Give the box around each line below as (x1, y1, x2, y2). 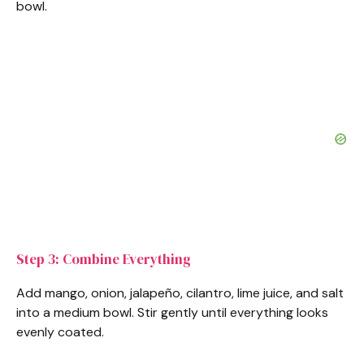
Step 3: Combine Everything (16, 249, 191, 270)
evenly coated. (16, 323, 104, 341)
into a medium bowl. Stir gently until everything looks (16, 304, 328, 322)
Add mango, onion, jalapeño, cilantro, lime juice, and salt (16, 284, 344, 302)
